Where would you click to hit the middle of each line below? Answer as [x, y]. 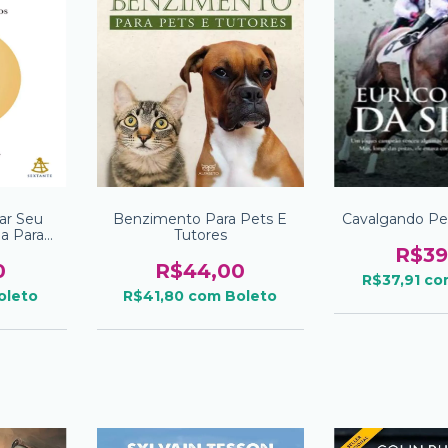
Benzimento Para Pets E [200, 219]
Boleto [251, 296]
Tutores [200, 235]
